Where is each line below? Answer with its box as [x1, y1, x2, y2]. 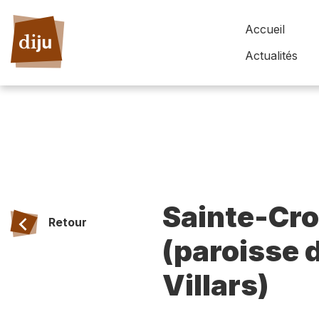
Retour [48, 215, 87, 229]
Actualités [245, 48, 298, 63]
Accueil [245, 22, 286, 36]
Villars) [162, 267, 270, 303]
